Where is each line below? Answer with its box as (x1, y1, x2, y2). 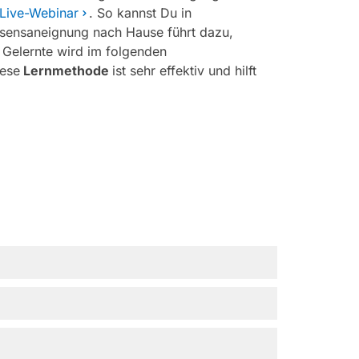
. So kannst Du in (89, 5, 192, 21)
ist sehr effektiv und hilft (112, 63, 256, 79)
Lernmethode (20, 63, 112, 79)
